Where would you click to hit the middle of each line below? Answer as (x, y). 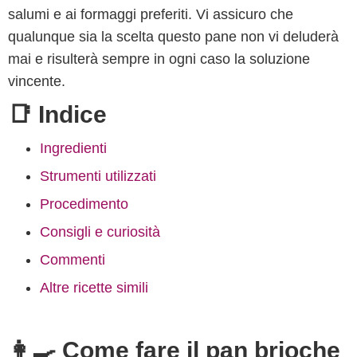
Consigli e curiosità (100, 232)
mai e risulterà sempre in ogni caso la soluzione (159, 59)
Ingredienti (73, 148)
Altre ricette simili (94, 288)
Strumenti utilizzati (98, 176)
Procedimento (84, 204)
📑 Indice (57, 114)
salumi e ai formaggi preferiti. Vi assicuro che (151, 14)
